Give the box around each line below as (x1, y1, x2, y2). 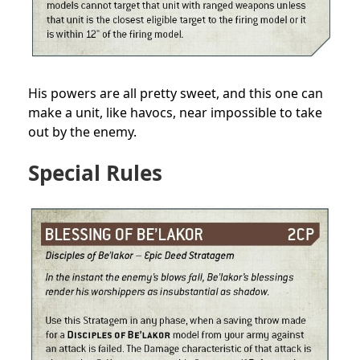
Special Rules (28, 158, 162, 188)
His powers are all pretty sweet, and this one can (28, 84, 323, 103)
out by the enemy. (28, 123, 137, 141)
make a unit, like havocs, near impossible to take (28, 104, 322, 122)
